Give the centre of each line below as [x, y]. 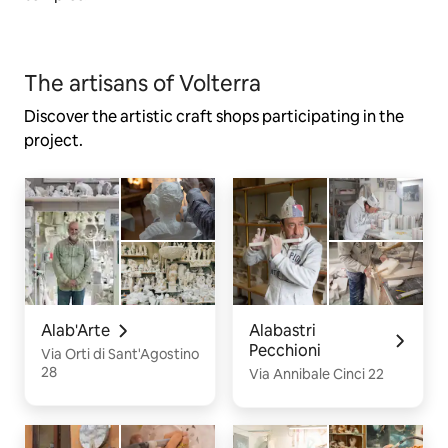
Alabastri [282, 330]
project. [53, 141]
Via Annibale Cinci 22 [316, 373]
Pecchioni [285, 350]
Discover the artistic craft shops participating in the [214, 117]
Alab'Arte [75, 330]
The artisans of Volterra [142, 84]
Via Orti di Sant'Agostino [120, 353]
